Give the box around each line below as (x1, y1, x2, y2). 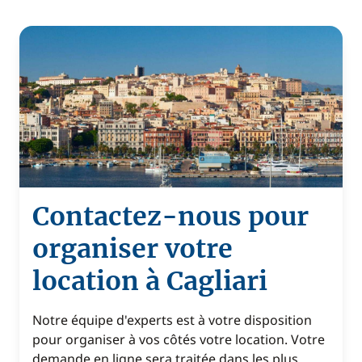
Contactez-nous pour (32, 200, 309, 233)
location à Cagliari (32, 265, 267, 297)
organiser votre (32, 233, 233, 265)
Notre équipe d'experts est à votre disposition (32, 311, 312, 329)
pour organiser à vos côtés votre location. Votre (32, 330, 325, 348)
